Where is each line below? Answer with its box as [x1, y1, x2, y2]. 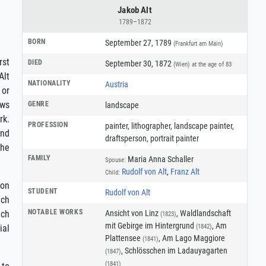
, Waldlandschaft [176, 208, 231, 218]
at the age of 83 [191, 60, 232, 68]
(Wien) [173, 60, 190, 68]
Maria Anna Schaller [125, 154, 194, 164]
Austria [104, 79, 128, 89]
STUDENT [27, 186, 58, 195]
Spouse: [104, 156, 126, 164]
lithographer [131, 121, 170, 131]
